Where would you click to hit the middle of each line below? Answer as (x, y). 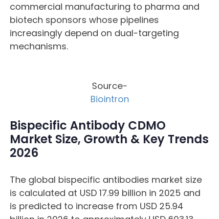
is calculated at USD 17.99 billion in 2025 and (105, 193)
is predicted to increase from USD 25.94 (97, 206)
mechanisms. (39, 46)
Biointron (109, 99)
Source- (109, 86)
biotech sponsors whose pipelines (84, 20)
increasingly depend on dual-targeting (94, 33)
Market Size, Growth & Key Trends (109, 139)
